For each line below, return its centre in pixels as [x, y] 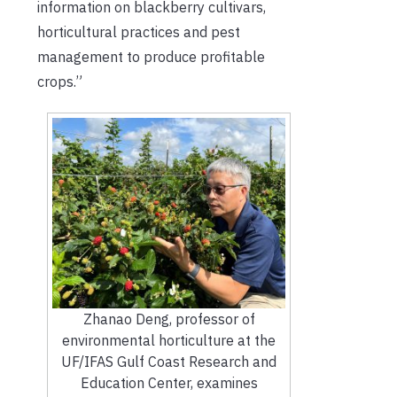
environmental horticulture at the [169, 341]
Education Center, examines [169, 383]
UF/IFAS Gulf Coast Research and [169, 362]
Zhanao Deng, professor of [169, 319]
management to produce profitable [151, 56]
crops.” [60, 81]
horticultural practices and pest [139, 31]
